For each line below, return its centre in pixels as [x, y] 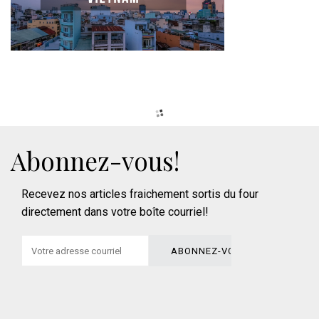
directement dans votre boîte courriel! [115, 212]
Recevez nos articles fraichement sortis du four [140, 194]
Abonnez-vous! [95, 161]
